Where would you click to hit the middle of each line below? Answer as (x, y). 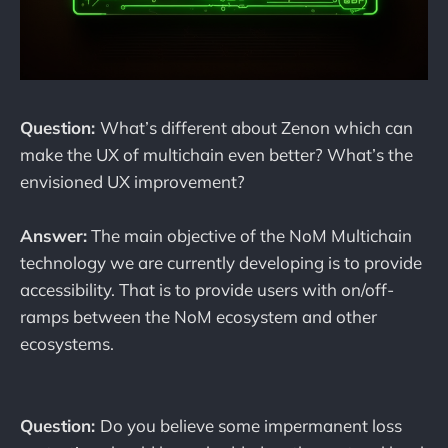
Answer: (53, 236)
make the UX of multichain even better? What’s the (216, 155)
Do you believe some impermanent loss (251, 425)
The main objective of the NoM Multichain (249, 236)
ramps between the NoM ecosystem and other (198, 317)
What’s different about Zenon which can (256, 128)
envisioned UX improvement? (132, 182)
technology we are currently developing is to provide (221, 263)
